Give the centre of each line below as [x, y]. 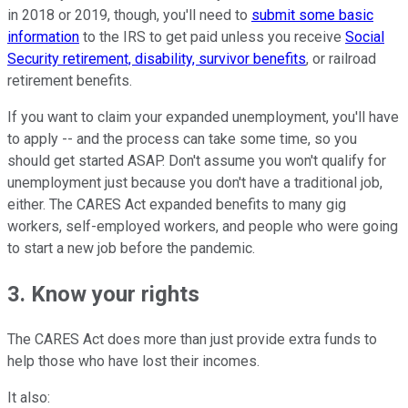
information [43, 37]
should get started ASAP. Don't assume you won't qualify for [197, 161]
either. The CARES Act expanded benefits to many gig [177, 205]
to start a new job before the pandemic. [133, 249]
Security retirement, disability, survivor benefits [157, 59]
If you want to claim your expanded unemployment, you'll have [203, 117]
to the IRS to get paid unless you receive [212, 37]
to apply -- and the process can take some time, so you [182, 139]
